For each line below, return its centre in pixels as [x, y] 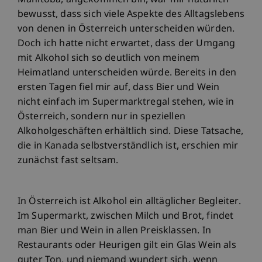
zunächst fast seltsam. [68, 161]
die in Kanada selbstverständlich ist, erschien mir [128, 146]
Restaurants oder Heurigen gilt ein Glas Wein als [127, 246]
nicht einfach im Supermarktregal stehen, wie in [126, 102]
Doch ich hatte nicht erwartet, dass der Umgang [127, 44]
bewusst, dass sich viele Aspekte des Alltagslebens [131, 15]
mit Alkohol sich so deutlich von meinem [109, 58]
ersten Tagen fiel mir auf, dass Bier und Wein [119, 88]
